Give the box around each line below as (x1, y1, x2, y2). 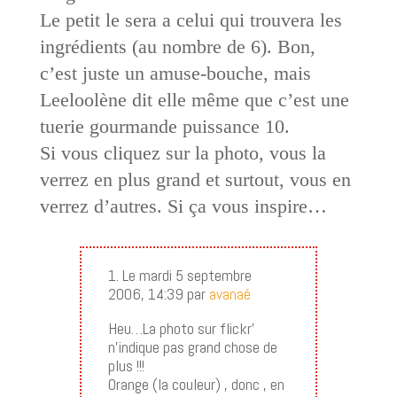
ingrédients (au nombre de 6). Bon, (39, 35, 315, 58)
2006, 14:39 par (107, 283, 209, 304)
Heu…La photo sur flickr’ (107, 317, 255, 339)
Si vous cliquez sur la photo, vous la (39, 141, 326, 164)
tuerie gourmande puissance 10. (39, 114, 290, 137)
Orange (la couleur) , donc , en (107, 373, 284, 394)
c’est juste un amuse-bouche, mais (39, 61, 311, 84)
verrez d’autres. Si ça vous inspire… (39, 194, 327, 217)
